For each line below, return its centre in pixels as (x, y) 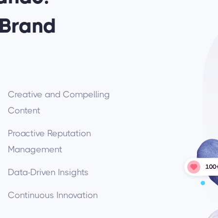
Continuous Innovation (53, 195)
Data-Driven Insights (48, 172)
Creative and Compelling (59, 94)
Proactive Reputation (49, 133)
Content (24, 110)
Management (35, 149)
